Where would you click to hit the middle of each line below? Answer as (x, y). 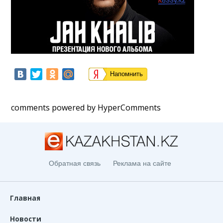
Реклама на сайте (142, 163)
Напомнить (127, 74)
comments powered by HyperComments (86, 107)
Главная (25, 198)
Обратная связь (74, 163)
